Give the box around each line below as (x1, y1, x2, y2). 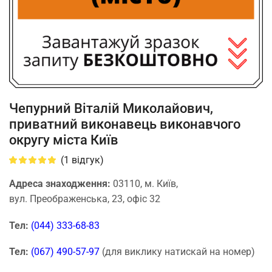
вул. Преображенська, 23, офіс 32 (9, 193, 160, 205)
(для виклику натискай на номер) (102, 246, 255, 258)
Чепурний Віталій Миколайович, (9, 100, 213, 117)
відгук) (69, 154, 104, 166)
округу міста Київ (9, 132, 118, 148)
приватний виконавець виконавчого (9, 116, 240, 132)
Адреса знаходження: (9, 178, 113, 190)
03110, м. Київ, (113, 178, 178, 190)
